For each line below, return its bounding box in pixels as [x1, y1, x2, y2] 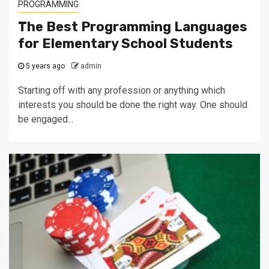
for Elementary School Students [18, 35, 233, 52]
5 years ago [24, 61, 65, 70]
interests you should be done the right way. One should [18, 98, 247, 110]
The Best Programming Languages [18, 18, 247, 35]
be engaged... [18, 113, 73, 125]
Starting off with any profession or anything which [18, 84, 225, 96]
